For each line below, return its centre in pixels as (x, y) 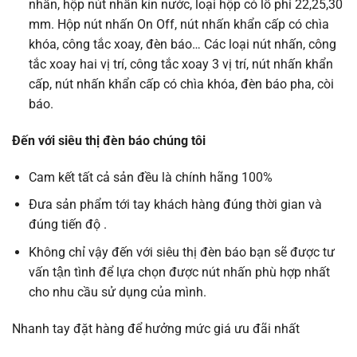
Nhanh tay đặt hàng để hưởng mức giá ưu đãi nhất (156, 328)
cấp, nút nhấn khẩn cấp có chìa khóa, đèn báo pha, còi (181, 84)
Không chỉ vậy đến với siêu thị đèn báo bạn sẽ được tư (181, 252)
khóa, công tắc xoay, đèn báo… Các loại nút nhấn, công (182, 45)
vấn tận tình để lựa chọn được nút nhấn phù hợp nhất (179, 272)
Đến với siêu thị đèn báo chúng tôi (110, 140)
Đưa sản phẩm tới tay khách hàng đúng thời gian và (175, 205)
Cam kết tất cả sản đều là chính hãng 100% (150, 177)
